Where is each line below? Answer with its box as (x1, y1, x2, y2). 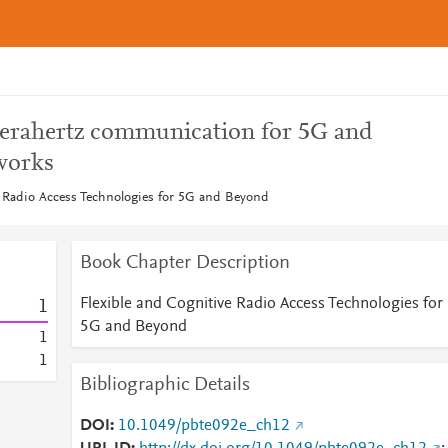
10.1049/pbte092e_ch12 (117, 418, 290, 434)
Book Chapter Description (79, 253, 290, 273)
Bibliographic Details (79, 375, 250, 395)
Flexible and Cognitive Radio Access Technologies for (79, 296, 443, 312)
